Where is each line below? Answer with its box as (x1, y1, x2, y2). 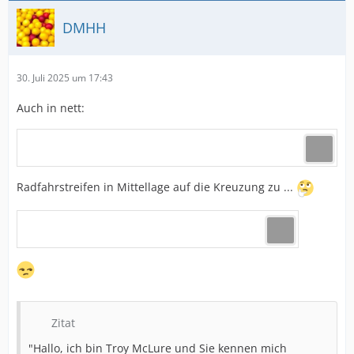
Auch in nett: (17, 100, 85, 115)
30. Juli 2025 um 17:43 (17, 71, 113, 85)
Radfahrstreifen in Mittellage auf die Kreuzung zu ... (17, 179, 296, 195)
